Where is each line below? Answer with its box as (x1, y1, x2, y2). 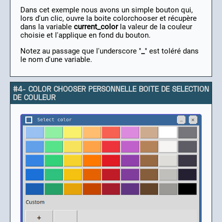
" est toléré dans (145, 46, 199, 55)
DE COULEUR (13, 92, 55, 102)
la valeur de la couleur (118, 22, 192, 31)
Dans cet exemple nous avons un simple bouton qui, (20, 5, 193, 14)
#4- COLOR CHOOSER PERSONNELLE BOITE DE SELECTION (13, 84, 209, 93)
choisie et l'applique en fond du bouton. (20, 30, 151, 40)
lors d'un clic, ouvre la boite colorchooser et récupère (20, 13, 197, 23)
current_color (74, 22, 118, 31)
